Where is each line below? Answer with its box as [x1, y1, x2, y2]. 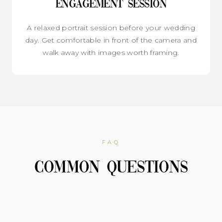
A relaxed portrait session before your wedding [27, 23, 195, 32]
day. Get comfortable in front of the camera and [25, 35, 197, 45]
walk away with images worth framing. [43, 48, 179, 57]
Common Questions [34, 160, 188, 176]
